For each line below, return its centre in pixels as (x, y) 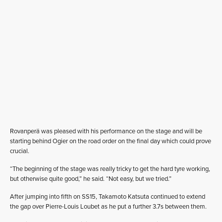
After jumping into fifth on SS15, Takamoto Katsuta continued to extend (108, 197)
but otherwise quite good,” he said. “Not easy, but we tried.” (91, 179)
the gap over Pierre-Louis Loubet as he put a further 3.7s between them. (108, 207)
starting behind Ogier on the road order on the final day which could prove (111, 141)
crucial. (20, 151)
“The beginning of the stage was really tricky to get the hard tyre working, (110, 169)
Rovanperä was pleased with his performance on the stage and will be (106, 131)
